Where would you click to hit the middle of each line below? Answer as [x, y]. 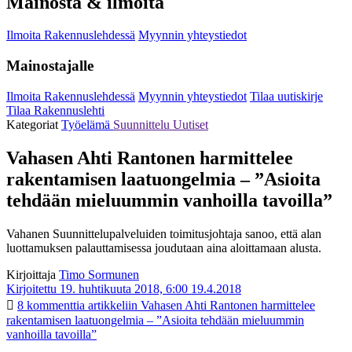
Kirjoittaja [31, 274]
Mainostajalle [50, 66]
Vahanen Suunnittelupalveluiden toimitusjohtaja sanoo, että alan [164, 233]
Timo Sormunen [99, 274]
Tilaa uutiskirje [286, 96]
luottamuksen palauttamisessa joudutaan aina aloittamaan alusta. [164, 247]
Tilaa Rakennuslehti [55, 110]
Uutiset [191, 124]
